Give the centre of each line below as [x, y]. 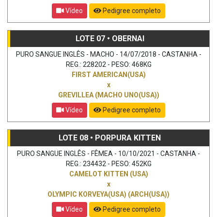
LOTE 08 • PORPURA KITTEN [110, 138]
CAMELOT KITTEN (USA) [108, 174]
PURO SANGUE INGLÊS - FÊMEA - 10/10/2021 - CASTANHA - [108, 153]
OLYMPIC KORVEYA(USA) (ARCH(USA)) [108, 194]
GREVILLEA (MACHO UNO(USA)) [108, 95]
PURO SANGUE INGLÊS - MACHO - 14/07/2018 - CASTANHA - [108, 54]
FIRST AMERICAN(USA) [108, 74]
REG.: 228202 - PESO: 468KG [108, 64]
